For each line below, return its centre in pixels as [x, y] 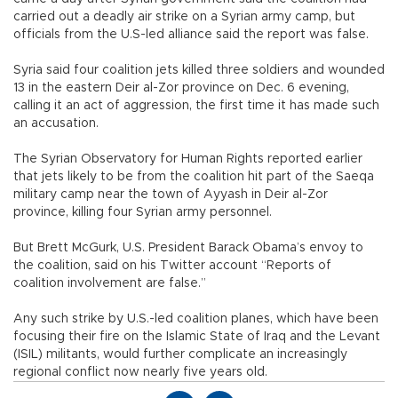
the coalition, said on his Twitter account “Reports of [172, 266]
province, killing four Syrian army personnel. [144, 213]
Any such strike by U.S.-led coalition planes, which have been [196, 319]
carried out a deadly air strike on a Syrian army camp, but [184, 17]
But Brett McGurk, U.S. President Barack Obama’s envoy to [188, 248]
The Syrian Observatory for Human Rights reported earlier [188, 159]
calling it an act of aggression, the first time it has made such [196, 106]
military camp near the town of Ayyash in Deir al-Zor [171, 195]
